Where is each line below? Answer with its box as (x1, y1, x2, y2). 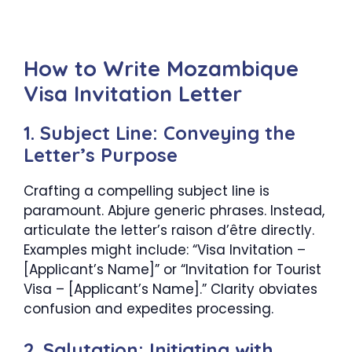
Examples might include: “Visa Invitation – (24, 240, 306, 259)
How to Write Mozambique (24, 54, 299, 82)
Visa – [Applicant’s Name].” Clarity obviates (24, 279, 317, 299)
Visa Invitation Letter (24, 79, 242, 107)
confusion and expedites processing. (24, 299, 273, 318)
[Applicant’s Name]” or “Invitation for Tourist (24, 259, 321, 279)
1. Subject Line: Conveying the (24, 120, 295, 145)
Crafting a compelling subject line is (24, 181, 269, 200)
